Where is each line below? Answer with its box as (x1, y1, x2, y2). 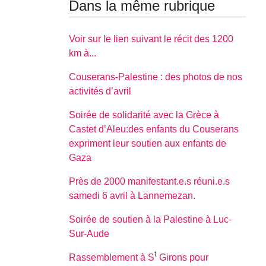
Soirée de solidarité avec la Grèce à (69, 109, 220, 120)
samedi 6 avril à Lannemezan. (69, 190, 196, 201)
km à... (69, 47, 97, 58)
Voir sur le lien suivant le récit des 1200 (69, 33, 234, 44)
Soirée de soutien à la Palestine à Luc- (69, 214, 232, 224)
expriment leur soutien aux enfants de (69, 138, 227, 148)
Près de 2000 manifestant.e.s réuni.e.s (69, 176, 230, 186)
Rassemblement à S (69, 252, 155, 262)
